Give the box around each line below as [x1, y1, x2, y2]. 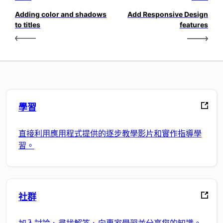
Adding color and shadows [15, 10, 107, 19]
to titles [15, 20, 40, 29]
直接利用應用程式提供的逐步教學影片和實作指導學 [18, 128, 202, 138]
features [180, 20, 208, 29]
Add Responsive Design [127, 10, 208, 19]
